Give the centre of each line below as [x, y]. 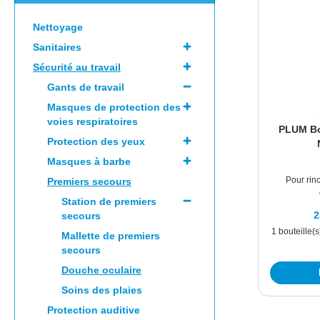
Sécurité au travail [77, 67]
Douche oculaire [101, 270]
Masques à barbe [89, 162]
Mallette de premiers [111, 236]
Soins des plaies [102, 290]
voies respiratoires [92, 122]
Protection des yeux [96, 142]
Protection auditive [94, 310]
